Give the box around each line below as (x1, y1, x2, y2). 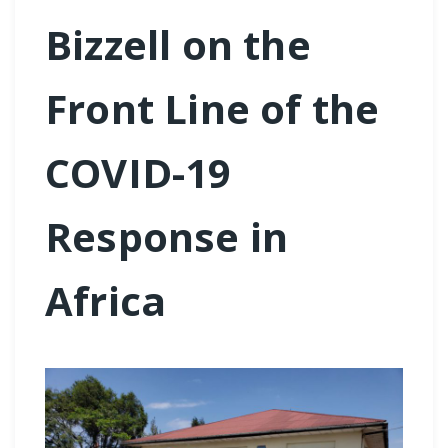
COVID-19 (45, 144, 232, 200)
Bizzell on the (45, 16, 311, 72)
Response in (45, 208, 289, 264)
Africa (45, 272, 167, 328)
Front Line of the (45, 80, 380, 136)
